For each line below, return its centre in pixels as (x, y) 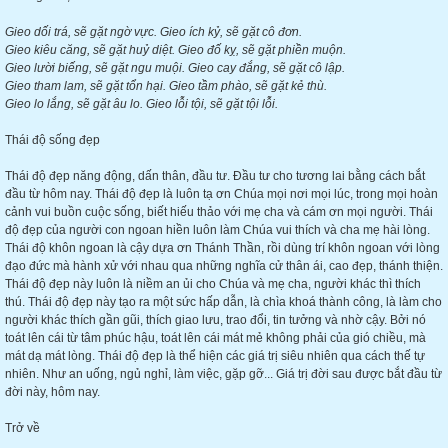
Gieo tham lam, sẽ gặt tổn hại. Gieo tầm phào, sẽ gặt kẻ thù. (166, 86)
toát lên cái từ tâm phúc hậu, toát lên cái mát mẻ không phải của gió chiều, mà (215, 338)
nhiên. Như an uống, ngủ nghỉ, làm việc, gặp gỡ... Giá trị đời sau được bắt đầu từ (223, 374)
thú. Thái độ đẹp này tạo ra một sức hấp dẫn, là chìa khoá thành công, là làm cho (223, 302)
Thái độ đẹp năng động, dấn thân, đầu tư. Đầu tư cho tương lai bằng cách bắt (215, 176)
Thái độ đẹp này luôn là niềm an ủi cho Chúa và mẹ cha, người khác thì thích (213, 284)
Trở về (22, 428)
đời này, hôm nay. (52, 392)
